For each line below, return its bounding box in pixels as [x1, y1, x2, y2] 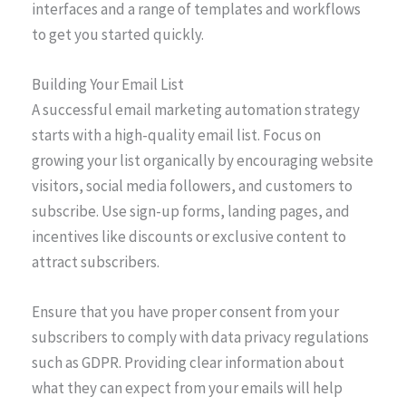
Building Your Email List [32, 73, 184, 94]
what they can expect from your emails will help [32, 377, 343, 398]
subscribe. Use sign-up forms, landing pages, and [32, 200, 350, 221]
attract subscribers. [32, 251, 159, 272]
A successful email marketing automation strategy [32, 99, 360, 120]
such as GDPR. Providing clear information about [32, 352, 344, 372]
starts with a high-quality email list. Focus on [32, 124, 321, 145]
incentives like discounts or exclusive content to [32, 226, 346, 246]
